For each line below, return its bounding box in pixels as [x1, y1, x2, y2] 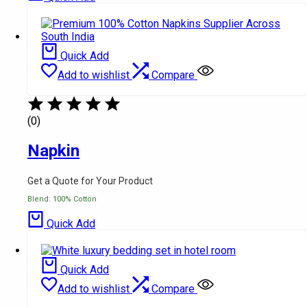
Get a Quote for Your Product [27, 175, 153, 186]
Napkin [27, 140, 79, 160]
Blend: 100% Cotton [27, 194, 97, 204]
